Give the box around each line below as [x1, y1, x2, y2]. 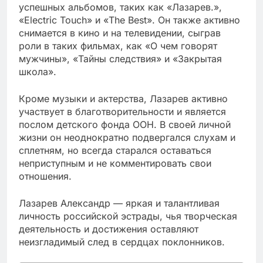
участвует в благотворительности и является [19, 105, 226, 117]
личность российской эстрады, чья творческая [19, 210, 237, 222]
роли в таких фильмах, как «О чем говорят [19, 39, 217, 52]
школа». [19, 65, 56, 77]
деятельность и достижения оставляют [19, 222, 198, 235]
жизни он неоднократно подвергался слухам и [19, 131, 235, 143]
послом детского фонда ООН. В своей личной [19, 118, 231, 130]
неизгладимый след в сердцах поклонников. [19, 235, 225, 248]
